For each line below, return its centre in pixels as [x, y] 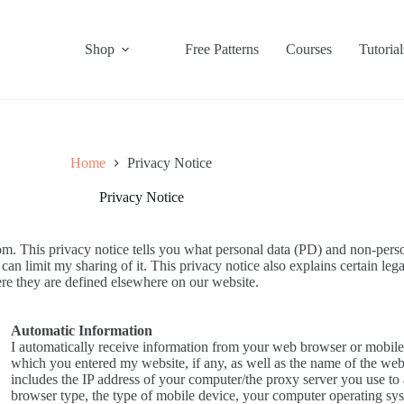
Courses [308, 49]
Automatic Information [81, 331]
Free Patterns [221, 49]
